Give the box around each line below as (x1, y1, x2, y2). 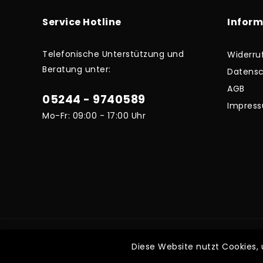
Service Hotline (42, 15, 122, 29)
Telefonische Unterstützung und (42, 48, 184, 60)
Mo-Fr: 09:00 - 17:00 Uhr (42, 109, 146, 122)
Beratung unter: (42, 63, 111, 75)
